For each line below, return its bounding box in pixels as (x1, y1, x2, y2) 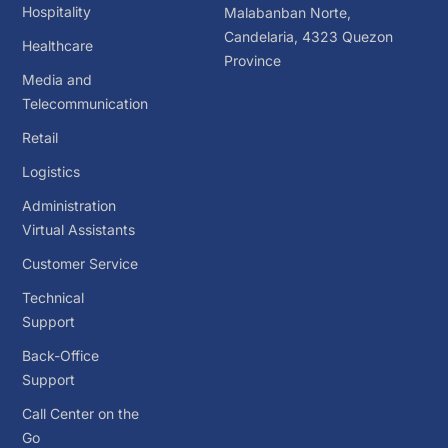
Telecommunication (22, 94, 149, 112)
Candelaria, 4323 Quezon (224, 28, 393, 46)
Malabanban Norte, (224, 4, 351, 22)
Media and (22, 70, 93, 88)
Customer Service (22, 254, 139, 272)
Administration (22, 196, 117, 214)
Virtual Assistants (22, 220, 136, 238)
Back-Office (22, 346, 100, 364)
